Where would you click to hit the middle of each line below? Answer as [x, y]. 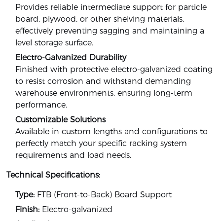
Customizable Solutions [61, 120]
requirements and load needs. [74, 155]
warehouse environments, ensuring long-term [104, 93]
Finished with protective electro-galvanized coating [114, 70]
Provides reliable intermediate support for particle [111, 7]
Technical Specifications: [54, 175]
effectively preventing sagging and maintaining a [110, 31]
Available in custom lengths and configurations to [112, 132]
